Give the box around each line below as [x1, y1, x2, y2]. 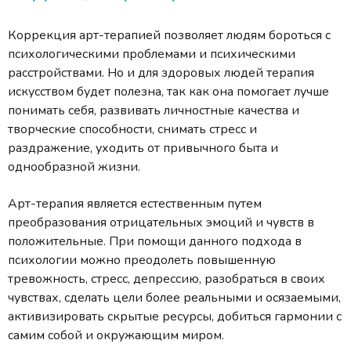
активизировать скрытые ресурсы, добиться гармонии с [8, 307, 342, 325]
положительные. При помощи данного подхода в [8, 232, 302, 250]
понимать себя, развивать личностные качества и [8, 101, 299, 119]
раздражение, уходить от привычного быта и [8, 139, 278, 157]
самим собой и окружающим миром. [8, 326, 224, 344]
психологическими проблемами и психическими [8, 45, 295, 63]
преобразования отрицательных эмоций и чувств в [8, 213, 314, 231]
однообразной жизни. [8, 157, 140, 175]
